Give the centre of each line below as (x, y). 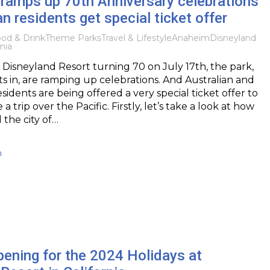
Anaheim (190, 38)
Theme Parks (73, 38)
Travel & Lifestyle (136, 38)
